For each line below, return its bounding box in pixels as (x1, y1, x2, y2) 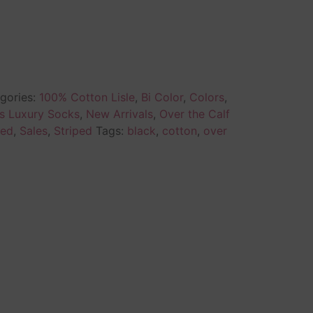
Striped (53, 123, 92, 138)
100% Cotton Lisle (38, 89, 135, 104)
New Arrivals (85, 106, 153, 121)
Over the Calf (159, 106, 230, 121)
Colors (189, 89, 224, 104)
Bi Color (140, 89, 183, 104)
